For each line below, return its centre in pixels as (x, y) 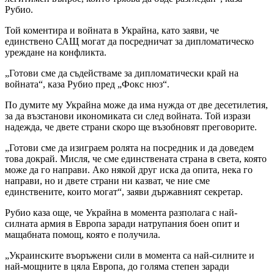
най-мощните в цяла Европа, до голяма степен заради (117, 267)
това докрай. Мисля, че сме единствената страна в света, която (136, 159)
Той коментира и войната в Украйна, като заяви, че (112, 31)
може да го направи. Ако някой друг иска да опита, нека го (129, 170)
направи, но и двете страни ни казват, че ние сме (107, 181)
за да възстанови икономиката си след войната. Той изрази (128, 116)
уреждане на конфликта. (56, 53)
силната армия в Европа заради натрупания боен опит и (122, 224)
